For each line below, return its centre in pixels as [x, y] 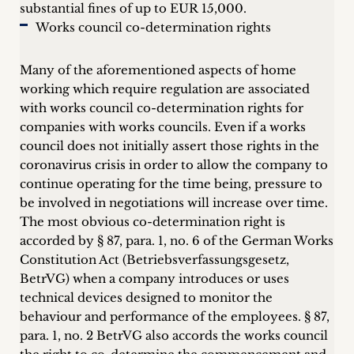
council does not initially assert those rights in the [169, 146]
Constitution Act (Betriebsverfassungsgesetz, [154, 260]
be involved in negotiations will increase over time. [174, 203]
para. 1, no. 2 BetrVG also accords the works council [174, 335]
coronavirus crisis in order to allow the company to [174, 165]
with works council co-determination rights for [162, 108]
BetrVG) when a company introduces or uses [154, 279]
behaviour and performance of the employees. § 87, [175, 316]
